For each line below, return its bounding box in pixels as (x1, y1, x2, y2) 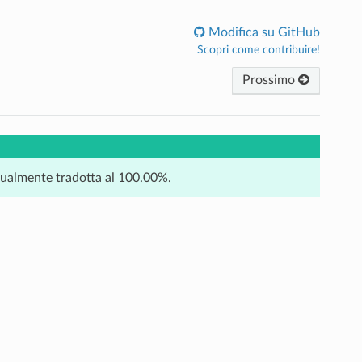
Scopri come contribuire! (197, 44, 321, 56)
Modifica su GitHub (205, 25, 321, 39)
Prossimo (242, 73, 299, 86)
